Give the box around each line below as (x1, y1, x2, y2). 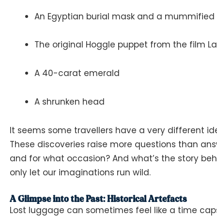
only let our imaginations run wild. (10, 166, 151, 178)
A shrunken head (34, 95, 105, 108)
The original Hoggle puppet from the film (34, 39, 208, 51)
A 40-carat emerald (34, 67, 120, 79)
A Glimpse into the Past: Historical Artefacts (10, 193, 187, 204)
